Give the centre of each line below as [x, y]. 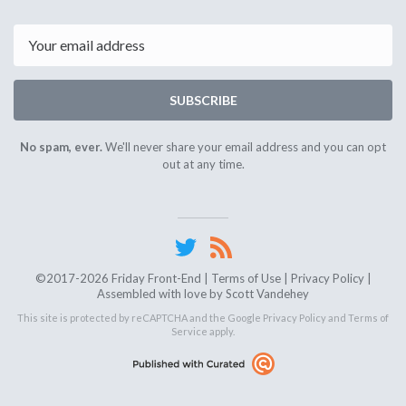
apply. [221, 331]
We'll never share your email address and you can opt [244, 146]
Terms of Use [246, 278]
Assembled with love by [161, 293]
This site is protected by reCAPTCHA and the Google [140, 317]
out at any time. [203, 164]
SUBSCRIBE [203, 100]
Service [189, 331]
